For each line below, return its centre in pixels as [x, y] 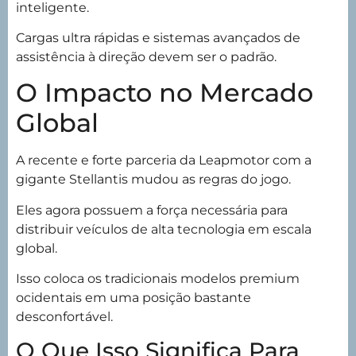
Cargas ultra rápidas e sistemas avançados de [158, 37]
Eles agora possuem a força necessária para [152, 210]
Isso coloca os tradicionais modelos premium [158, 279]
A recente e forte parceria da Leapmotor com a [164, 161]
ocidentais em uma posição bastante [133, 298]
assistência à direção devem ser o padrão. [146, 56]
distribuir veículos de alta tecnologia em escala [164, 229]
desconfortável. [64, 317]
